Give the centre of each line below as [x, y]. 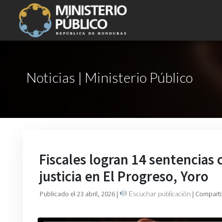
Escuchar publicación [159, 194]
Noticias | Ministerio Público [110, 77]
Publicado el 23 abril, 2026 [78, 194]
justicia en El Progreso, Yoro [124, 176]
